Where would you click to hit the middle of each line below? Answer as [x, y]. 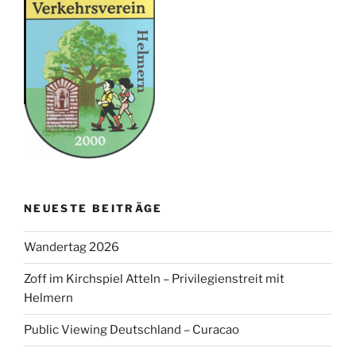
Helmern [48, 298]
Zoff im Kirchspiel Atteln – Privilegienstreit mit [154, 279]
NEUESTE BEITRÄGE [93, 209]
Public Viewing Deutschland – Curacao [132, 330]
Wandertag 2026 [72, 248]
